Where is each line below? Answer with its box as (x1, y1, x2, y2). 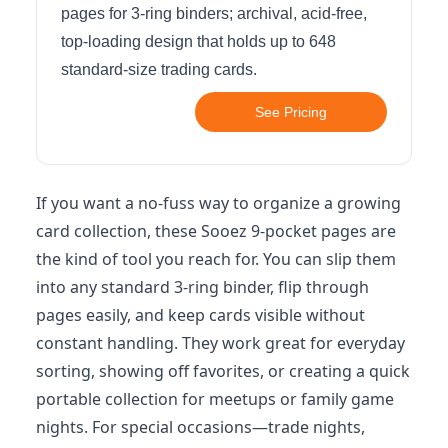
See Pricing (255, 103, 327, 120)
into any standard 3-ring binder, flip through (36, 275, 369, 298)
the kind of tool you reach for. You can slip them (36, 247, 396, 270)
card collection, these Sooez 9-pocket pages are (36, 219, 396, 242)
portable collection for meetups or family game (36, 387, 394, 410)
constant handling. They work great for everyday (36, 331, 405, 354)
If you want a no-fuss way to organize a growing (36, 191, 401, 214)
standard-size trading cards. (61, 60, 257, 78)
